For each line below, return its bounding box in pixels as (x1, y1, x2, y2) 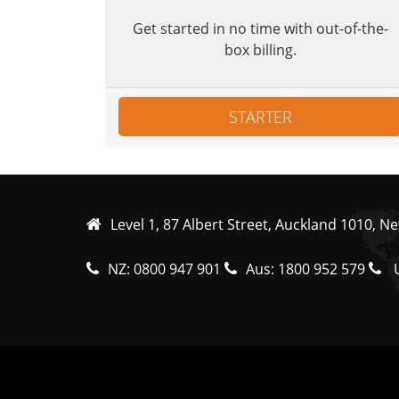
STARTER (228, 106, 292, 128)
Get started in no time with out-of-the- (132, 19, 388, 39)
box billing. (224, 40, 297, 61)
